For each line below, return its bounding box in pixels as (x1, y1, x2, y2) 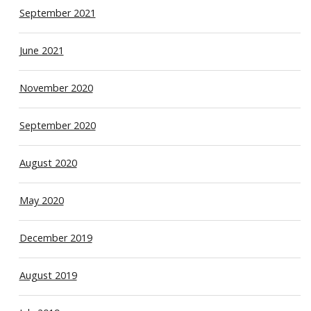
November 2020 (19, 81, 93, 94)
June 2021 (19, 43, 64, 57)
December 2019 (19, 230, 92, 244)
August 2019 (19, 268, 77, 282)
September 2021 (19, 6, 96, 19)
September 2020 (19, 118, 96, 132)
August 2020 (19, 155, 77, 169)
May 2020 (19, 193, 64, 207)
